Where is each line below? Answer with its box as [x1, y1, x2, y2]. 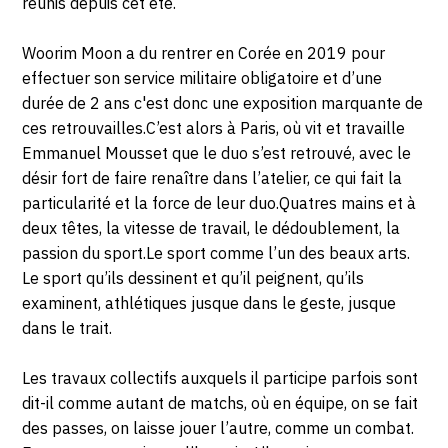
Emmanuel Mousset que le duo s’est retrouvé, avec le [22, 142, 412, 163]
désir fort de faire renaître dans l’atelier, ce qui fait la [22, 167, 403, 188]
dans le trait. [22, 317, 113, 338]
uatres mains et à [290, 192, 417, 213]
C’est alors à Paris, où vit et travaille [146, 117, 406, 138]
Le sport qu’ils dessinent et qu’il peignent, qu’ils [22, 267, 365, 288]
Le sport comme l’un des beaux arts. [146, 242, 411, 263]
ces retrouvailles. [22, 117, 147, 138]
